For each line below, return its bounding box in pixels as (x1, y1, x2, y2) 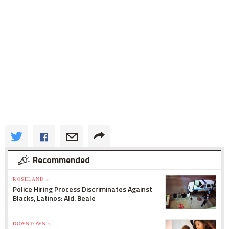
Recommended (33, 153, 90, 167)
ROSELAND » (13, 175, 49, 182)
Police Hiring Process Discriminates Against (13, 183, 152, 194)
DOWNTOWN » (13, 219, 51, 227)
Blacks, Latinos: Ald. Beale (13, 192, 96, 203)
